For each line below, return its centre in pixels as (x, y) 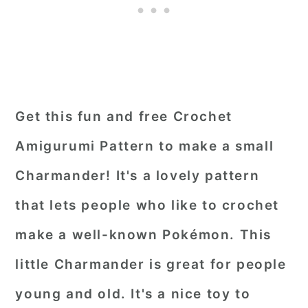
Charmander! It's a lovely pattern (137, 176)
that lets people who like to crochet (147, 205)
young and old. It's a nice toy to (133, 294)
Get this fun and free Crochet (124, 117)
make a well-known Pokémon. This (143, 235)
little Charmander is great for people (151, 264)
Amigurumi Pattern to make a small (145, 146)
